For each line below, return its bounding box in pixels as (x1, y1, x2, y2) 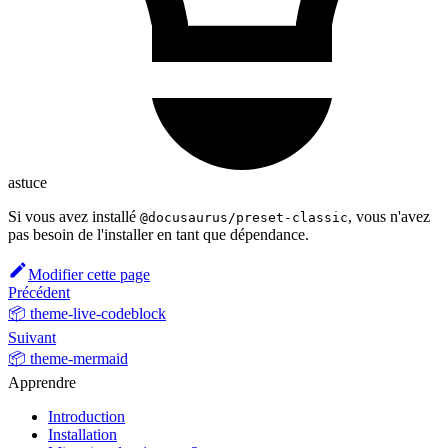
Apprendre (8, 373, 76, 391)
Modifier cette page (28, 265, 150, 283)
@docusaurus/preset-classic (140, 209, 348, 225)
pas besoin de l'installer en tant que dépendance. (8, 225, 309, 243)
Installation (48, 425, 117, 443)
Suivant (8, 328, 56, 346)
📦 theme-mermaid (8, 349, 128, 367)
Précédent (8, 283, 70, 301)
